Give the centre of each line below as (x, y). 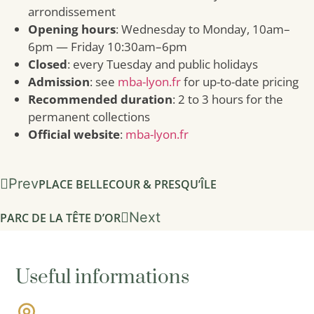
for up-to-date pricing (240, 81)
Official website (74, 134)
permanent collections (89, 116)
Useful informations (103, 277)
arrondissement (72, 11)
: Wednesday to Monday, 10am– (203, 29)
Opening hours (72, 29)
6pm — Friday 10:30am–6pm (108, 46)
